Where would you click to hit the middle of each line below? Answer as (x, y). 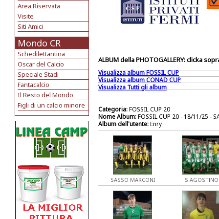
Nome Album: (117, 117)
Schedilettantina (41, 54)
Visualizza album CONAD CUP (140, 80)
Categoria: (113, 109)
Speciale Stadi (38, 74)
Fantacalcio (33, 85)
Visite (26, 16)
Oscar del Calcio (41, 64)
